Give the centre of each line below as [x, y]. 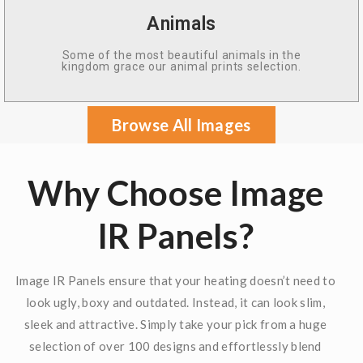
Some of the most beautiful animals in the [181, 56]
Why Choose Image [175, 193]
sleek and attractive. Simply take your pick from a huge [175, 325]
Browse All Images [181, 125]
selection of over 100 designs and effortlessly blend [175, 346]
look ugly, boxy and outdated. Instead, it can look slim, [175, 303]
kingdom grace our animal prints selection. [181, 67]
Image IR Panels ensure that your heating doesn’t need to [175, 281]
